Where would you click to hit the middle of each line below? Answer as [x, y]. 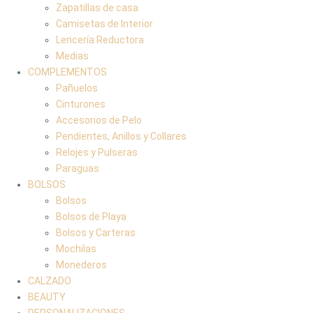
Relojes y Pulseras [97, 152]
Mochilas [76, 248]
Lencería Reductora [100, 39]
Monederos [81, 264]
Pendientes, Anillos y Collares [121, 136]
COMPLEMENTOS [67, 72]
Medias [72, 56]
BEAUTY [47, 297]
